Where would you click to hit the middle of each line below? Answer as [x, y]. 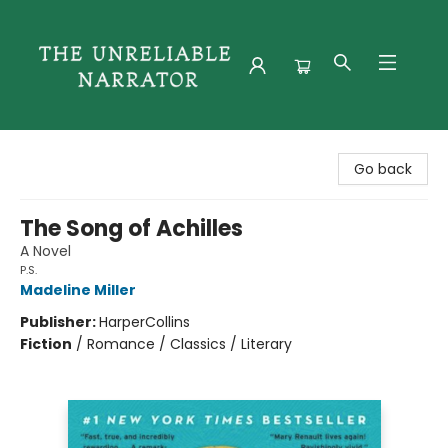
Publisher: [59, 322]
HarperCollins [144, 322]
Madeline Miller [78, 290]
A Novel [45, 251]
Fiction [46, 344]
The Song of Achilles [131, 228]
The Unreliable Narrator [95, 147]
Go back [383, 169]
